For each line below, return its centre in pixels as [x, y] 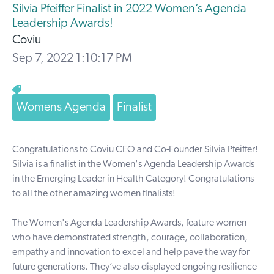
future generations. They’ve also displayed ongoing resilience [135, 267]
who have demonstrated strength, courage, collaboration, [130, 238]
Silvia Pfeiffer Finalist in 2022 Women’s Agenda [129, 9]
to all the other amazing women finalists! [94, 194]
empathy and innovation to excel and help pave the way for [131, 253]
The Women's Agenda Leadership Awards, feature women [129, 223]
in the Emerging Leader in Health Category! [100, 179]
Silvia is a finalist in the [57, 165]
